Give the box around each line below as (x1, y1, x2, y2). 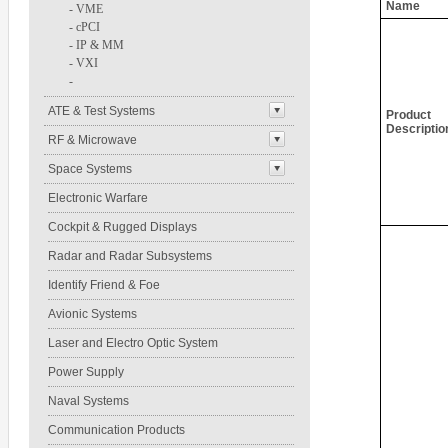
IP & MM (76, 38, 124, 52)
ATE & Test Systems (48, 104, 155, 118)
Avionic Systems (48, 307, 137, 321)
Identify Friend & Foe (48, 278, 160, 292)
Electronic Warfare (48, 191, 148, 205)
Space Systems (48, 162, 132, 176)
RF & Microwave (48, 133, 137, 147)
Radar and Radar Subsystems (48, 249, 212, 263)
